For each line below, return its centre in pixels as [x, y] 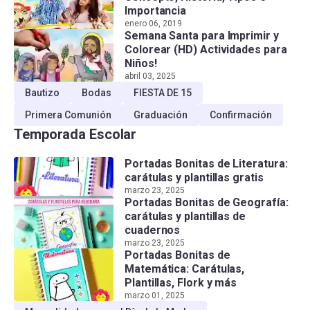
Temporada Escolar [75, 134]
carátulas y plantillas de [185, 216]
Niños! [141, 63]
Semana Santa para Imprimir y [202, 36]
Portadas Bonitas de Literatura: [206, 164]
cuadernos [153, 230]
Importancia [156, 11]
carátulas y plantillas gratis [194, 177]
